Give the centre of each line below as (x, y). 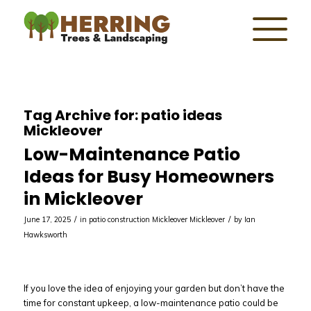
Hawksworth (45, 235)
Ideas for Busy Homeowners (149, 177)
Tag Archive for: (82, 115)
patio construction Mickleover (138, 219)
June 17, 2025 (47, 219)
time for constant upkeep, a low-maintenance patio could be (151, 302)
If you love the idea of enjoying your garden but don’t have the (154, 288)
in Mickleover (83, 199)
